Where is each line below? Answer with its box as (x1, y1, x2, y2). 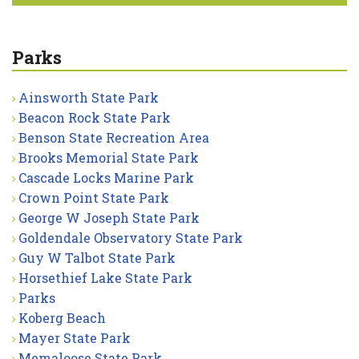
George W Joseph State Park (18, 208, 200, 226)
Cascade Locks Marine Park (18, 168, 194, 186)
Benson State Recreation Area (18, 128, 209, 146)
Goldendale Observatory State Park (18, 228, 243, 246)
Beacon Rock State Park (18, 108, 171, 126)
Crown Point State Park (18, 188, 169, 206)
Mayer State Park (18, 329, 131, 346)
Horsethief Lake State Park (18, 268, 192, 286)
